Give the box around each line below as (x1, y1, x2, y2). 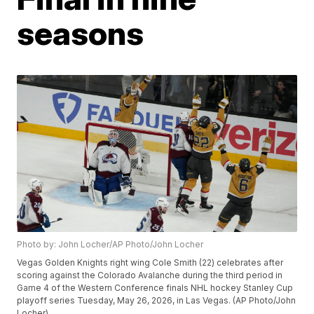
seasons (17, 13, 144, 53)
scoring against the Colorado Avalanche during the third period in (17, 270, 283, 281)
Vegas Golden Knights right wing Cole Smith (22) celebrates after (17, 257, 284, 268)
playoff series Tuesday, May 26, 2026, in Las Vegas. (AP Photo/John (17, 295, 296, 306)
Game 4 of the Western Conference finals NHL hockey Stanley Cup (17, 282, 294, 294)
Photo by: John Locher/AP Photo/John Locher (17, 239, 204, 250)
